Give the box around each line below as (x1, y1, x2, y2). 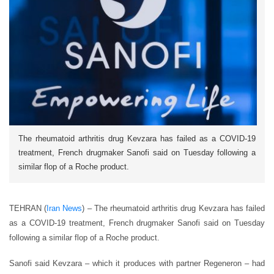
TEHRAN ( (9, 203, 47, 213)
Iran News (46, 203, 83, 213)
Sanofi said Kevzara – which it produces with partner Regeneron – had (9, 258, 265, 268)
